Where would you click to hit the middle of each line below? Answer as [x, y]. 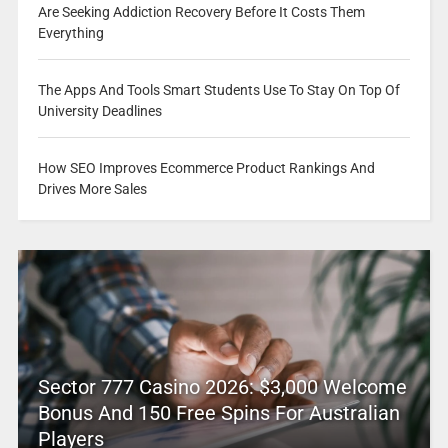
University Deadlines [99, 111]
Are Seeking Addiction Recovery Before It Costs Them [201, 12]
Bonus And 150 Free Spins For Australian [218, 413]
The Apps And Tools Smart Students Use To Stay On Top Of [218, 90]
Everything [70, 33]
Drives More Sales [92, 189]
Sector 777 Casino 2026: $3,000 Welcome [222, 387]
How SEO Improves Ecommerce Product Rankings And [206, 168]
